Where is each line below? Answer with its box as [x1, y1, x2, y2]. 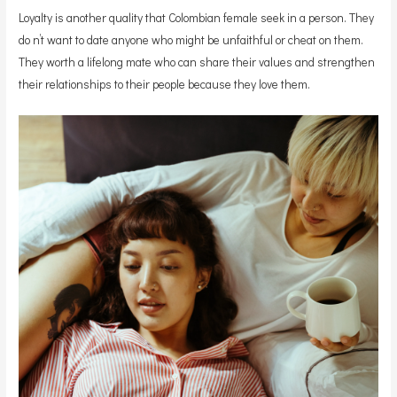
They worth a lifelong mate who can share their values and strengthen [19, 53, 376, 70]
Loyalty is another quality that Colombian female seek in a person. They [19, 9, 375, 26]
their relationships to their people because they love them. [19, 75, 311, 92]
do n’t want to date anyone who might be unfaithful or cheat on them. [19, 31, 364, 48]
